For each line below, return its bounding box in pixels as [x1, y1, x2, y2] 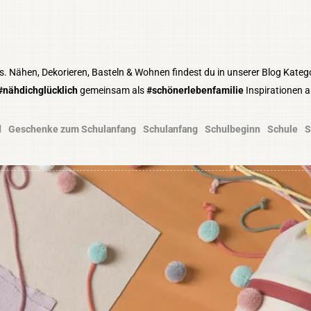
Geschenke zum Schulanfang [8, 124, 137, 135]
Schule [267, 124, 299, 135]
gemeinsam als [79, 84, 144, 96]
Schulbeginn [205, 124, 261, 135]
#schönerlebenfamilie [144, 84, 246, 96]
